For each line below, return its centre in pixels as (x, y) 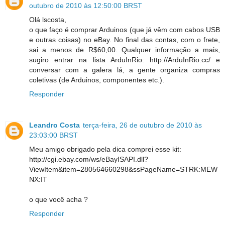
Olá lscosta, (48, 20)
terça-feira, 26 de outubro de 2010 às (142, 125)
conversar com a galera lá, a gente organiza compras (125, 70)
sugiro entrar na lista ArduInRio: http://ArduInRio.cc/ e (125, 60)
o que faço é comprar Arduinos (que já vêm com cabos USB (125, 30)
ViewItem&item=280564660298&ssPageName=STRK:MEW (123, 170)
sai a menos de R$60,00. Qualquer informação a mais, (125, 50)
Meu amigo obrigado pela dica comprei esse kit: (105, 149)
